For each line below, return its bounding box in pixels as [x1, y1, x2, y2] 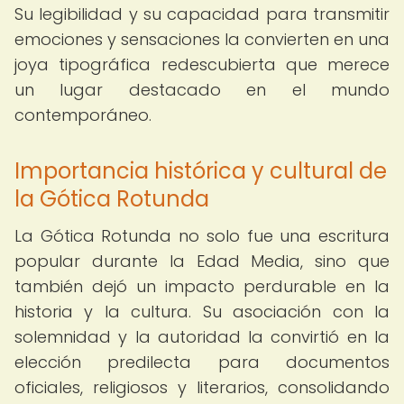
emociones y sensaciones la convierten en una [14, 28, 390, 50]
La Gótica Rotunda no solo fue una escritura [14, 225, 390, 247]
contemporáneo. [14, 104, 151, 126]
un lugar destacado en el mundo [14, 78, 390, 101]
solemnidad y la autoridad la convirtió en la [14, 326, 390, 348]
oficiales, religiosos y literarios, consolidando [14, 376, 390, 399]
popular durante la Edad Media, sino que [14, 250, 390, 272]
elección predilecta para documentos [14, 351, 390, 373]
